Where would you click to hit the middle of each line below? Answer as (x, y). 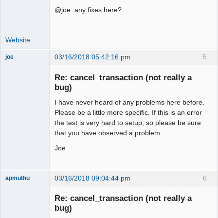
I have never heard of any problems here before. (129, 102)
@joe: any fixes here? (88, 10)
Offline (22, 77)
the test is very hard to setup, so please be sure (128, 122)
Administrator (23, 66)
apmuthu (18, 178)
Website (18, 40)
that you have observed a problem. (108, 133)
